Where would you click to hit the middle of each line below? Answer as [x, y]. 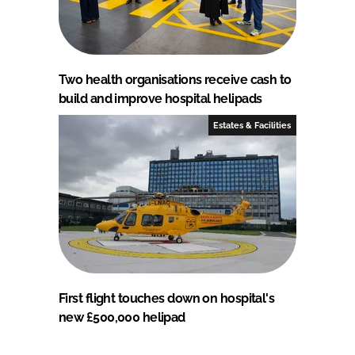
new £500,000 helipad [122, 317]
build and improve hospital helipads [160, 98]
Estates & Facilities [252, 125]
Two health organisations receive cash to [175, 79]
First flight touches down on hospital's [167, 298]
